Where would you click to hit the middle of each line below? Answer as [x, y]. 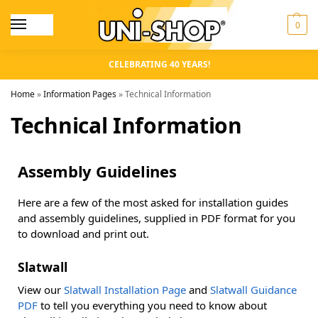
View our [41, 289]
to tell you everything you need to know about [152, 305]
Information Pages [80, 94]
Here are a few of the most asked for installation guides [153, 202]
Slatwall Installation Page [125, 289]
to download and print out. [83, 234]
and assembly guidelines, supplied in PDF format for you [157, 218]
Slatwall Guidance [253, 289]
